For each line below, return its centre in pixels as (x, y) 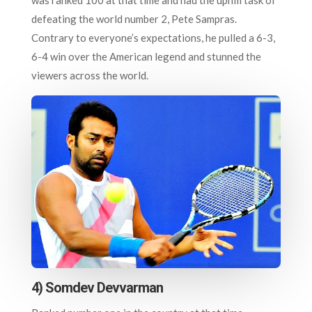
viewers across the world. (89, 75)
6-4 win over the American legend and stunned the (146, 56)
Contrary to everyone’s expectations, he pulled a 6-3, (153, 37)
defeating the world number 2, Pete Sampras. (134, 18)
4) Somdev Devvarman (97, 287)
